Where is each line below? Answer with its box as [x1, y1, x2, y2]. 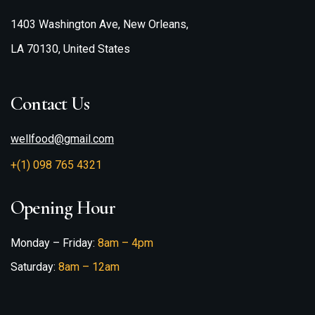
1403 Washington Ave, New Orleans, [11, 18, 188, 31]
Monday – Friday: [11, 236, 98, 250]
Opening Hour [11, 196, 116, 219]
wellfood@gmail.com [11, 132, 114, 146]
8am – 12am [58, 260, 120, 274]
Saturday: [11, 260, 58, 274]
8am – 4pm [98, 236, 153, 250]
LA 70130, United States [11, 42, 130, 56]
